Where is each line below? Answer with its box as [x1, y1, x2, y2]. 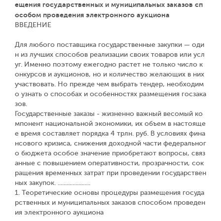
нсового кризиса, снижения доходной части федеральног [15, 140, 206, 147]
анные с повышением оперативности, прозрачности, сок [15, 159, 204, 167]
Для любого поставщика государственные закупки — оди [15, 41, 204, 48]
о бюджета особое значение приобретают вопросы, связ [15, 149, 205, 157]
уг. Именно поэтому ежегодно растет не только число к [15, 61, 203, 68]
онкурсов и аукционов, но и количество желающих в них [15, 71, 204, 78]
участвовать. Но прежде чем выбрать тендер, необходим [15, 80, 204, 88]
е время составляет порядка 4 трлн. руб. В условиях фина [15, 130, 205, 137]
